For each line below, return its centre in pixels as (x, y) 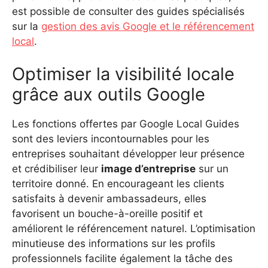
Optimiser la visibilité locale (123, 74)
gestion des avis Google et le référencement (148, 26)
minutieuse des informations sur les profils (114, 244)
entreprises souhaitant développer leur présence (128, 154)
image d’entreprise (148, 169)
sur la (27, 26)
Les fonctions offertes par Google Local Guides (126, 124)
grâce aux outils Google (109, 95)
